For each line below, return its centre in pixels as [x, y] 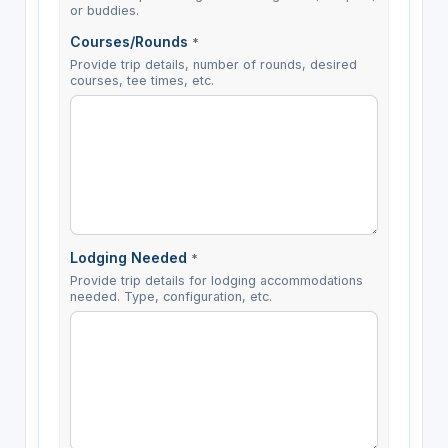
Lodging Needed [130, 258]
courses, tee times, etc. [141, 81]
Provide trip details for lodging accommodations [216, 281]
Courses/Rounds [130, 42]
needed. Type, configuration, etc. [170, 297]
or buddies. [104, 11]
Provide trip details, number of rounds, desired [213, 65]
